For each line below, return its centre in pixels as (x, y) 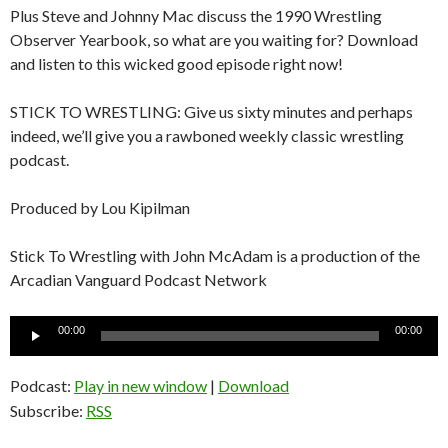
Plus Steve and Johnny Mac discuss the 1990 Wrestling (196, 15)
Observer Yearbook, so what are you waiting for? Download (214, 39)
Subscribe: (48, 410)
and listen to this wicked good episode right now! (176, 63)
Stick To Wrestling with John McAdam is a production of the (215, 255)
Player (31, 350)
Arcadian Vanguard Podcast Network (138, 279)
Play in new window (140, 385)
